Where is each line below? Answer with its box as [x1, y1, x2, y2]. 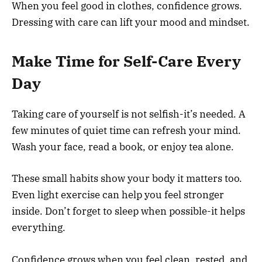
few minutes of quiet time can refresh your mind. [12, 124, 241, 137]
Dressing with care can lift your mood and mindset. [12, 15, 250, 29]
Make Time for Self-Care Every [12, 51, 241, 71]
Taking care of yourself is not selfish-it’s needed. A [12, 108, 246, 121]
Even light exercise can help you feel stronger [12, 188, 224, 202]
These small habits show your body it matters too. [12, 172, 242, 185]
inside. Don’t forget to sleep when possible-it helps [12, 205, 245, 218]
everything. [12, 221, 65, 235]
